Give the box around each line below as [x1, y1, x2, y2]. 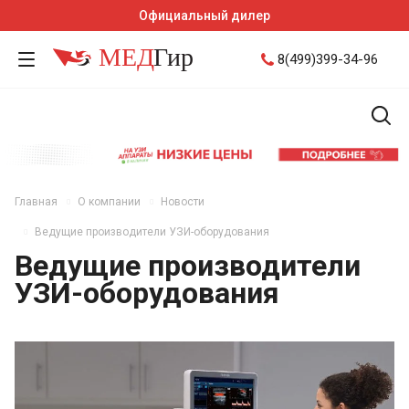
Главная [15, 195, 58, 209]
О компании [78, 195, 141, 209]
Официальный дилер [139, 8, 270, 23]
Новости [161, 195, 204, 209]
